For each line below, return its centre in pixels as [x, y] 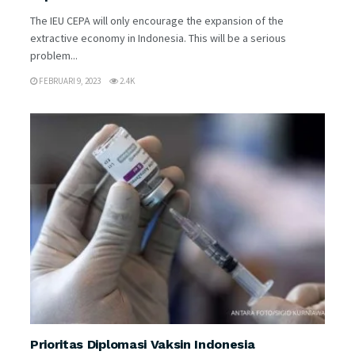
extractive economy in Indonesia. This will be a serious [158, 38]
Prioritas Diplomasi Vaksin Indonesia [143, 344]
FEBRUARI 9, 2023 [69, 80]
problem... [54, 55]
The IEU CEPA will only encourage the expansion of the [157, 20]
